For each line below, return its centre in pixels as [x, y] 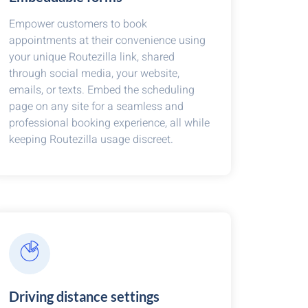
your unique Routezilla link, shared [91, 57]
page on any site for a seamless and [96, 107]
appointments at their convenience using [107, 41]
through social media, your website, [94, 74]
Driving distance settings [84, 296]
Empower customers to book [78, 24]
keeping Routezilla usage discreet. [91, 140]
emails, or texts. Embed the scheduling [101, 90]
